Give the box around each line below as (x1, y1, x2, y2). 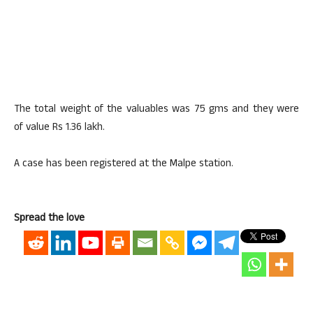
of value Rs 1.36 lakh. (14, 119, 105, 137)
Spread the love (14, 210, 85, 228)
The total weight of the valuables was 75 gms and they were (14, 101, 299, 119)
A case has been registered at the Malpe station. (14, 156, 233, 173)
